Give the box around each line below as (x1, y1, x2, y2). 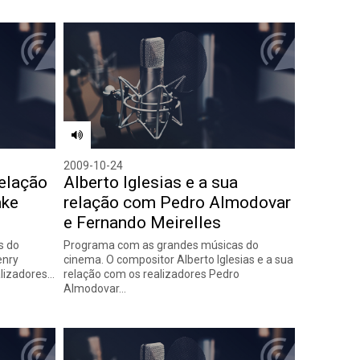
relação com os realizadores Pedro (63, 267, 239, 280)
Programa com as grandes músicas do (63, 238, 259, 252)
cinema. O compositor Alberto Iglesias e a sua (63, 252, 293, 266)
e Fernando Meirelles (63, 212, 221, 232)
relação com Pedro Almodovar (63, 192, 291, 212)
